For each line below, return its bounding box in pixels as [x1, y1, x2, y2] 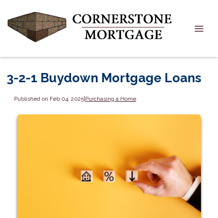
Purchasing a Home [85, 95, 136, 102]
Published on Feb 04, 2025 [14, 95, 84, 102]
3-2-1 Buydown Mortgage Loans [7, 71, 201, 85]
